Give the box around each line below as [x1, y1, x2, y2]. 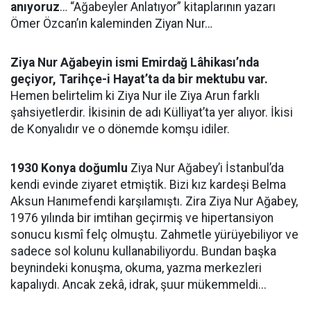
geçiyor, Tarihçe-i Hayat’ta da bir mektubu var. [10, 72, 268, 86]
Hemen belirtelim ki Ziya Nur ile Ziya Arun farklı [10, 89, 260, 103]
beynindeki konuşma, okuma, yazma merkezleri [10, 261, 262, 275]
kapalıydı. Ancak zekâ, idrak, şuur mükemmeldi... [10, 278, 267, 292]
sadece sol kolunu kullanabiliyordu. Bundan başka [10, 244, 276, 258]
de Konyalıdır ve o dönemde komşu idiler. [10, 122, 230, 136]
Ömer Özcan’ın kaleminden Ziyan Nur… [10, 17, 212, 31]
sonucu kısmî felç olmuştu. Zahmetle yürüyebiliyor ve [10, 228, 299, 242]
